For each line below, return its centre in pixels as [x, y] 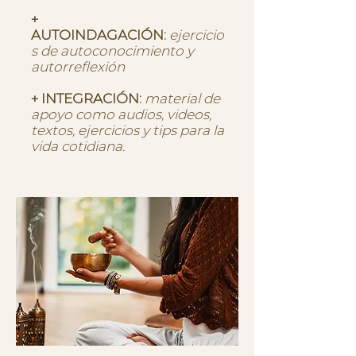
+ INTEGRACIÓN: [86, 99]
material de [182, 99]
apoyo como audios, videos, [121, 114]
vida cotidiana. [78, 146]
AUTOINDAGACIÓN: [99, 35]
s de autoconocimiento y [112, 51]
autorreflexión [78, 67]
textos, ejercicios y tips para [120, 130]
